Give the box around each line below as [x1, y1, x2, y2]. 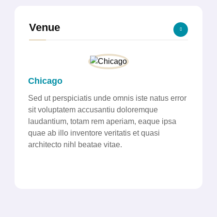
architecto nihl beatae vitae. [28, 140, 122, 149]
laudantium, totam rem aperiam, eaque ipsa [28, 117, 176, 126]
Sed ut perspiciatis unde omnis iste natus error [28, 94, 186, 103]
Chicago [28, 76, 62, 86]
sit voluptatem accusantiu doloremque [28, 106, 158, 114]
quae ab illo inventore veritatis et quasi [28, 129, 160, 138]
